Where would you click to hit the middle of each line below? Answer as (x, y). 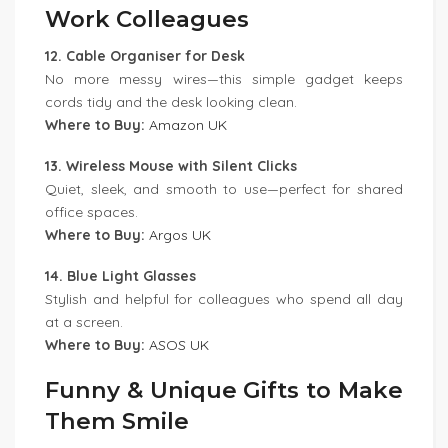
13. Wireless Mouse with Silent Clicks (171, 166)
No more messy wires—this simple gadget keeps (224, 79)
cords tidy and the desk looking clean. (171, 102)
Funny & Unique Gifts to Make (224, 390)
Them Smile (117, 421)
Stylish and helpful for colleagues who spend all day (224, 299)
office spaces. (91, 212)
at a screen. (84, 322)
